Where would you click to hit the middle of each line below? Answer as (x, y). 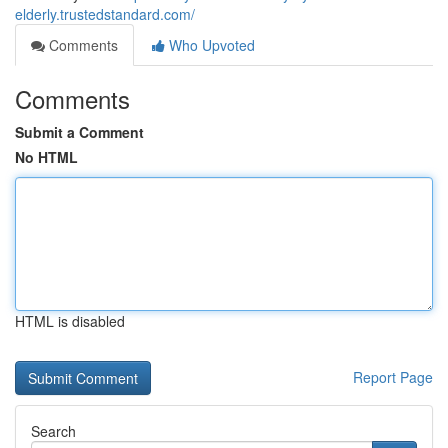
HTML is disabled (70, 321)
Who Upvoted (210, 45)
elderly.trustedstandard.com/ (105, 14)
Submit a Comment (79, 132)
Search (53, 431)
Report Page (393, 377)
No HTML (46, 157)
